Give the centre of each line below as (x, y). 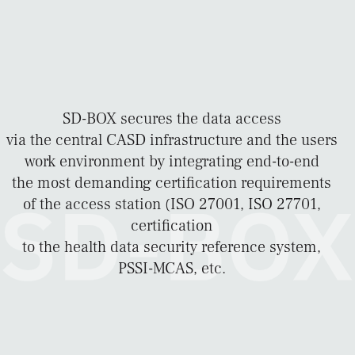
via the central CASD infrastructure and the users (172, 140)
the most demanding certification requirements (172, 183)
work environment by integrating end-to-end (172, 161)
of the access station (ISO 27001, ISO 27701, (172, 204)
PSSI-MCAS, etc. (172, 268)
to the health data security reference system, (172, 247)
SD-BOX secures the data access (172, 118)
